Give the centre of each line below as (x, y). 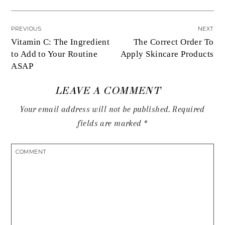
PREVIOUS (26, 28)
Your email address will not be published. (95, 109)
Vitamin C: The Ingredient (61, 42)
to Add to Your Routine (54, 54)
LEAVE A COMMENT (107, 91)
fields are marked (111, 124)
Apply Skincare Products (167, 54)
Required (187, 109)
